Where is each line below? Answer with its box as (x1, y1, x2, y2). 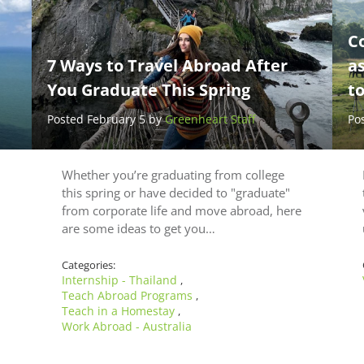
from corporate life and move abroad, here (62, 202, 301, 219)
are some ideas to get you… (62, 220, 215, 237)
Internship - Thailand (62, 272, 180, 288)
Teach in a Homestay (62, 303, 178, 319)
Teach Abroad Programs (62, 288, 196, 304)
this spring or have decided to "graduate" (62, 184, 290, 201)
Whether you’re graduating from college (62, 167, 284, 184)
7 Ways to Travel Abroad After (46, 54, 288, 77)
